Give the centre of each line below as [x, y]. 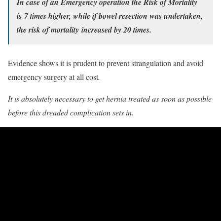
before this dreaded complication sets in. [71, 112]
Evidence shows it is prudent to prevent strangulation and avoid [106, 63]
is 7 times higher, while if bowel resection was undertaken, [110, 16]
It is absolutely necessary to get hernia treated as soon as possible [110, 99]
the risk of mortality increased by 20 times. [84, 30]
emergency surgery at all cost [53, 77]
